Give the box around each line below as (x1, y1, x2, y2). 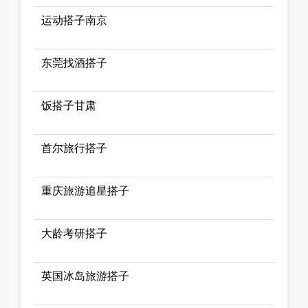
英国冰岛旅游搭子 (41, 270, 129, 283)
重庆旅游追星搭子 (41, 185, 129, 197)
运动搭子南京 (41, 14, 107, 27)
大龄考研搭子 (41, 228, 107, 240)
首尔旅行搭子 (41, 142, 107, 155)
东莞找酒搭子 (41, 57, 107, 69)
